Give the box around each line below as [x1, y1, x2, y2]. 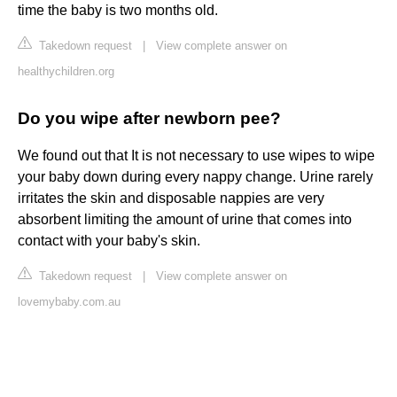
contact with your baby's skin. [18, 233, 200, 249]
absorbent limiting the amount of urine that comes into [18, 212, 352, 228]
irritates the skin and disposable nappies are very [18, 191, 324, 206]
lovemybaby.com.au [18, 295, 121, 309]
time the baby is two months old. [18, 3, 218, 19]
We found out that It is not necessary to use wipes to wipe [18, 148, 375, 164]
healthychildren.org [18, 65, 114, 79]
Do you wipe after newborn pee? [18, 109, 281, 128]
